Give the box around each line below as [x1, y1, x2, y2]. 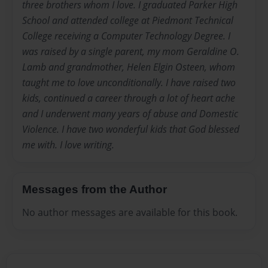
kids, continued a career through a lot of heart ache [22, 92, 235, 105]
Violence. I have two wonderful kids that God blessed [22, 123, 239, 136]
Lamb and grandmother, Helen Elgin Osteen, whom [22, 60, 235, 74]
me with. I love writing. [22, 138, 114, 152]
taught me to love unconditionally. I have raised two [22, 76, 236, 90]
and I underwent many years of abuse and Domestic [22, 107, 238, 121]
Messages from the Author [22, 183, 167, 196]
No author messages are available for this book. [22, 205, 237, 219]
